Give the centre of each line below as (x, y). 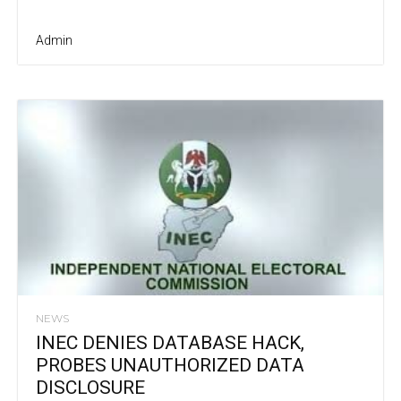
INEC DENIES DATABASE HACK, (170, 342)
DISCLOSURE (90, 387)
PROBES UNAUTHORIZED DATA (170, 365)
